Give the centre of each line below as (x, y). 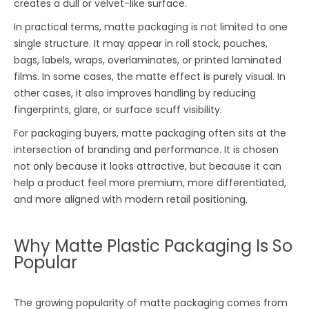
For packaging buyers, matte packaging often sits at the (150, 133)
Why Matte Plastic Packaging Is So (153, 246)
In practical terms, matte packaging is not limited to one (151, 27)
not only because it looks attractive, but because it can (148, 167)
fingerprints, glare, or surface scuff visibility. (118, 110)
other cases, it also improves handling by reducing (135, 93)
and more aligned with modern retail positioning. (131, 200)
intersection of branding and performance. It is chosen (147, 150)
